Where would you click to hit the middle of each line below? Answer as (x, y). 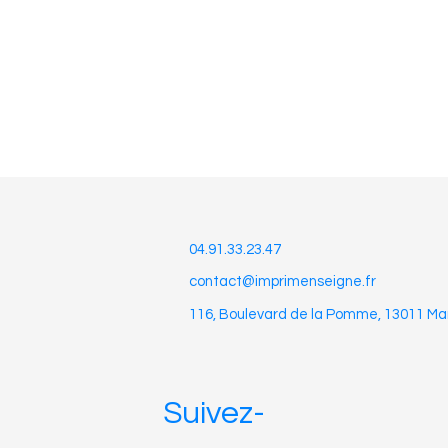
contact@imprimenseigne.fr (283, 282)
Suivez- (214, 413)
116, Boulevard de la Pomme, (287, 315)
